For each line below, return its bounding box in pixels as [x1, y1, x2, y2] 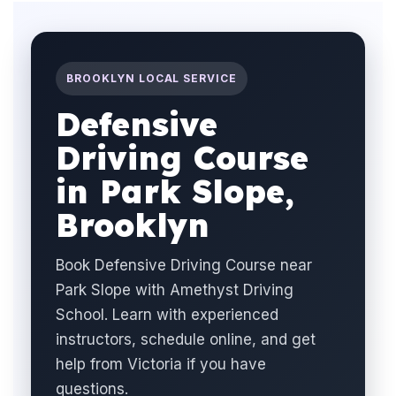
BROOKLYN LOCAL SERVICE [66, 72, 238, 85]
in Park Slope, [56, 171, 294, 211]
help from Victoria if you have [56, 355, 266, 373]
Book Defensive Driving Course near [56, 256, 312, 274]
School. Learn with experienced [56, 306, 278, 324]
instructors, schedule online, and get [56, 331, 316, 348]
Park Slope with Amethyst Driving [56, 281, 293, 299]
